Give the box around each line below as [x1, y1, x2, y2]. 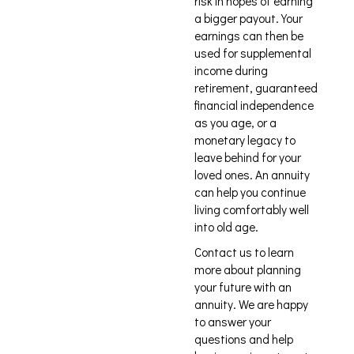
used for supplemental [194, 45, 311, 61]
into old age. [194, 219, 258, 235]
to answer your [194, 314, 271, 330]
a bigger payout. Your [194, 10, 303, 26]
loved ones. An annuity [194, 167, 310, 183]
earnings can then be [194, 28, 303, 43]
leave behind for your [194, 149, 301, 165]
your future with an [194, 279, 292, 295]
